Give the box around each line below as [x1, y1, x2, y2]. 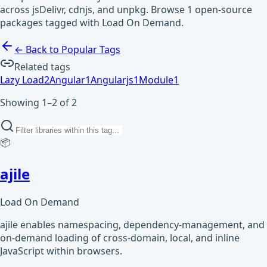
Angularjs [91, 73, 133, 86]
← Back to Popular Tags [14, 42, 120, 56]
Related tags [14, 60, 70, 73]
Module [139, 73, 173, 86]
